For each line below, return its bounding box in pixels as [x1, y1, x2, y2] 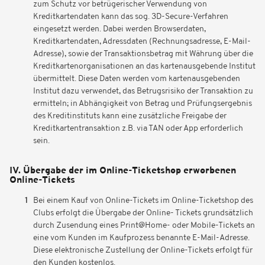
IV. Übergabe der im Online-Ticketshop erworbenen [9, 166, 236, 176]
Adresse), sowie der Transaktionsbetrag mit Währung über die [33, 50, 253, 59]
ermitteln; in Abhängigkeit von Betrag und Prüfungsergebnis [33, 99, 252, 108]
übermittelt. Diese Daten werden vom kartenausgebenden [33, 75, 240, 83]
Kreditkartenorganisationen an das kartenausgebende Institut [33, 62, 256, 71]
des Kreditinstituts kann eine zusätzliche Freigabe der [33, 112, 227, 121]
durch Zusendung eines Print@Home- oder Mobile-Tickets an [33, 221, 255, 230]
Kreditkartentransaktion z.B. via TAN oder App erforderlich [33, 124, 243, 133]
